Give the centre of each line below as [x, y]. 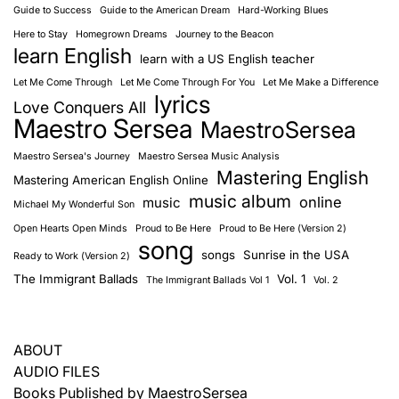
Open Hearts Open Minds [70, 228]
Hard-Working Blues [283, 10]
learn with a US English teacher [227, 58]
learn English [73, 56]
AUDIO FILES [57, 371]
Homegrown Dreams [122, 34]
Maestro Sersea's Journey [72, 156]
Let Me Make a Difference [321, 82]
